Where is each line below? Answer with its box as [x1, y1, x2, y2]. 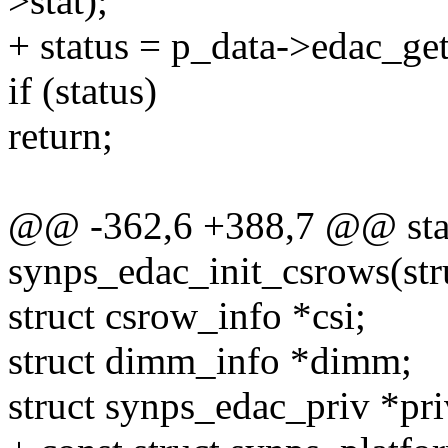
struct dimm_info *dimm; [8, 339, 412, 383]
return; [8, 114, 113, 158]
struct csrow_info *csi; [8, 294, 366, 338]
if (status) [8, 69, 157, 113]
